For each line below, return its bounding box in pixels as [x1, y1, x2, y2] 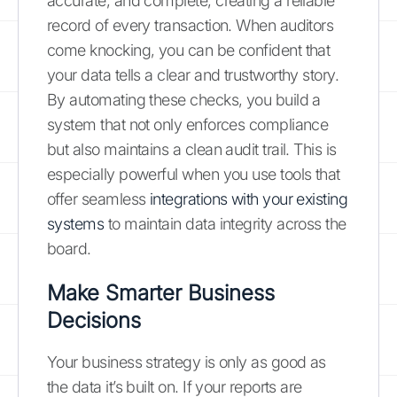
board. [47, 239, 91, 258]
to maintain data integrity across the [104, 214, 346, 233]
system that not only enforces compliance [47, 115, 329, 134]
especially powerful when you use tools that [47, 165, 340, 183]
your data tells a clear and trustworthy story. [47, 66, 339, 84]
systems [47, 214, 105, 233]
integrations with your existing [149, 190, 348, 208]
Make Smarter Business [47, 280, 275, 306]
